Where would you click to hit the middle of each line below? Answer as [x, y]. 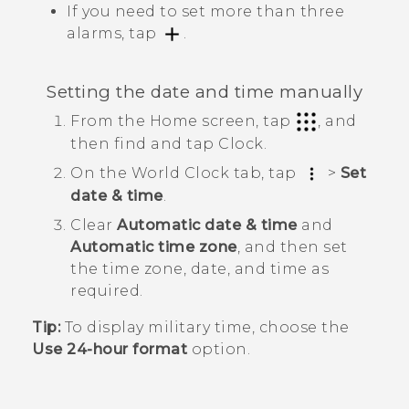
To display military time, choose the [205, 328]
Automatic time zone [154, 247]
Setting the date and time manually [204, 91]
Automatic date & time [207, 225]
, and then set [292, 247]
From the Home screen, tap [183, 121]
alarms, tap [114, 34]
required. [107, 291]
